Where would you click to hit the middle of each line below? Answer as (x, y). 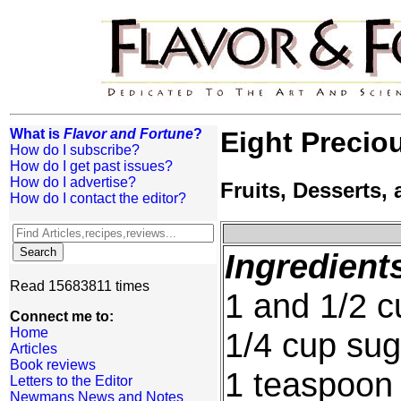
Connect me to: (62, 316)
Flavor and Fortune (128, 134)
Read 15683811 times (80, 286)
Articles (34, 349)
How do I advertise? (73, 182)
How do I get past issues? (91, 166)
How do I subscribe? (75, 150)
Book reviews (53, 365)
